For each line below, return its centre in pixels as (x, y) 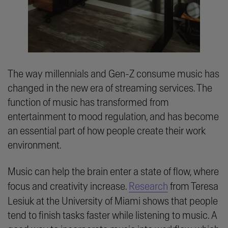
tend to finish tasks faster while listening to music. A (112, 216)
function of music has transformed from (88, 103)
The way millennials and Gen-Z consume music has (113, 74)
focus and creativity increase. (68, 187)
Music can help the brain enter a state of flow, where (113, 172)
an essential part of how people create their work (107, 131)
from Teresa (193, 187)
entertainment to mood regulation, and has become (113, 117)
